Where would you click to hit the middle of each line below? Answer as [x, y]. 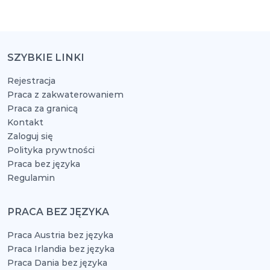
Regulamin [31, 178]
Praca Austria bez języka [60, 235]
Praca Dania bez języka [57, 263]
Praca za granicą [42, 108]
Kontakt [25, 122]
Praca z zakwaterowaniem [65, 95]
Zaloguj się [30, 136]
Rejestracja [31, 81]
